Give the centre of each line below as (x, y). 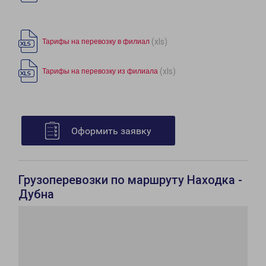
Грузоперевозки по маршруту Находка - (130, 180)
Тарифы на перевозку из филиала (100, 72)
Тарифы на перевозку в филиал (96, 42)
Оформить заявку (111, 131)
